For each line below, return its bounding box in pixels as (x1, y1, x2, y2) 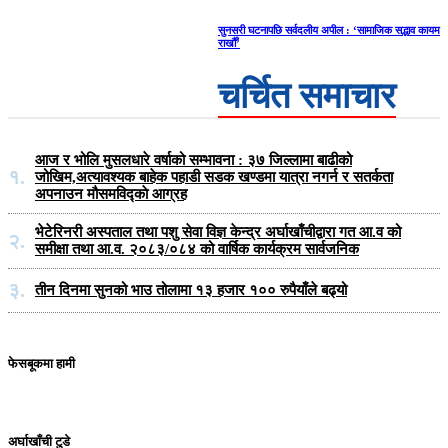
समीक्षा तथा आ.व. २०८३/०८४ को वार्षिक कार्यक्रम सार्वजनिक (35, 241, 359, 258)
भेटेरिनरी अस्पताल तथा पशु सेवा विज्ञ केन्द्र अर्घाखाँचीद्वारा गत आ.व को (35, 224, 401, 241)
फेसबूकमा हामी (8, 355, 75, 371)
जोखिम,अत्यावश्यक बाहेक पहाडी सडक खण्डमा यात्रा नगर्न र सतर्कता (35, 169, 393, 186)
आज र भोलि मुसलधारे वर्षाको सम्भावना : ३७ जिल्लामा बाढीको (35, 152, 352, 169)
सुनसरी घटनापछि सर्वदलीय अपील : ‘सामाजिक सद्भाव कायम (218, 24, 440, 37)
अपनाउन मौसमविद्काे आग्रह (35, 186, 187, 203)
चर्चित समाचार (218, 76, 396, 117)
